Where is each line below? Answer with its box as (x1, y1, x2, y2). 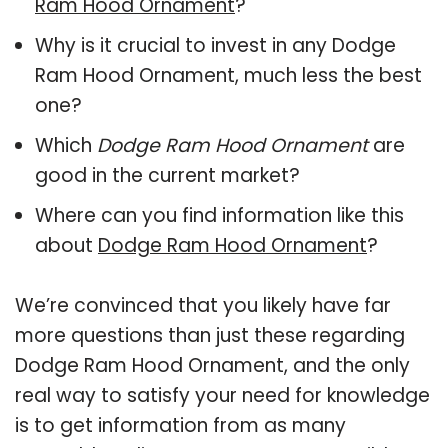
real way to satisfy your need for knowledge (15, 381, 430, 409)
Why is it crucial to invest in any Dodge (35, 31, 396, 59)
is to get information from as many (15, 411, 346, 439)
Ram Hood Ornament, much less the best (35, 61, 422, 89)
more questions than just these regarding (15, 321, 405, 349)
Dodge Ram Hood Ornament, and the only (15, 351, 410, 379)
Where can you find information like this (35, 201, 404, 229)
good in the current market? (35, 161, 300, 189)
